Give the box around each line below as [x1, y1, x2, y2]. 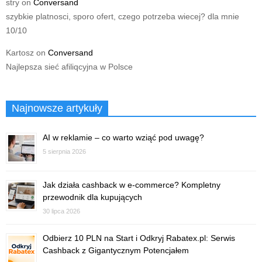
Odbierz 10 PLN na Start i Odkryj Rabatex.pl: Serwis [43, 233, 235, 243]
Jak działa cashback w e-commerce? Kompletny [43, 180, 220, 190]
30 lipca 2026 [43, 208, 80, 215]
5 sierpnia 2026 [43, 148, 86, 156]
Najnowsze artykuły [12, 102, 102, 115]
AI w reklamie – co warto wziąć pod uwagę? [43, 133, 204, 143]
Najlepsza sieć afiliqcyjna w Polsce [6, 62, 133, 72]
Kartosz [6, 48, 34, 58]
